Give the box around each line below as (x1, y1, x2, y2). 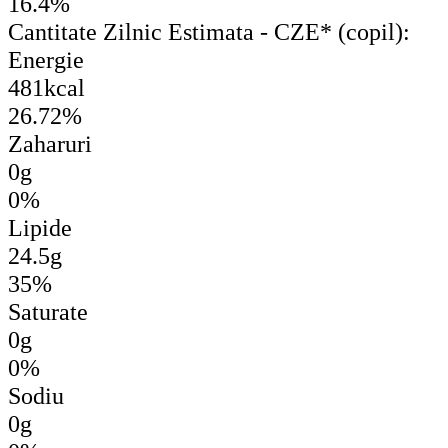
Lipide (8, 213, 72, 241)
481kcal (8, 73, 85, 101)
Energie (8, 45, 84, 73)
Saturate (8, 297, 88, 325)
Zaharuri (8, 129, 92, 157)
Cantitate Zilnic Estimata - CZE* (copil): (8, 17, 410, 45)
